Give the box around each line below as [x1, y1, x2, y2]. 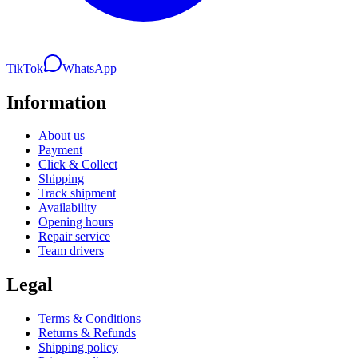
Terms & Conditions [38, 312, 141, 326]
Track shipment [38, 186, 116, 201]
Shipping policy [38, 340, 118, 355]
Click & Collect [38, 157, 117, 172]
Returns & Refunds [38, 326, 136, 340]
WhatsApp [62, 61, 117, 75]
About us [38, 129, 85, 143]
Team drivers [38, 244, 104, 258]
